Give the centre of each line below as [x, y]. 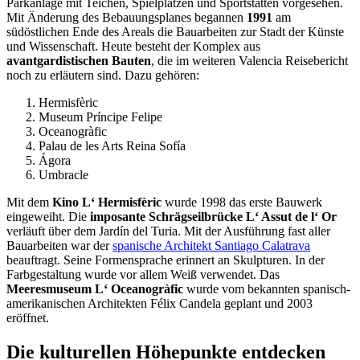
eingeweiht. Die [47, 217]
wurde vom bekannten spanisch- [267, 289]
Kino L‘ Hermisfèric [107, 202]
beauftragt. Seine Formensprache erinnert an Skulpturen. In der [166, 260]
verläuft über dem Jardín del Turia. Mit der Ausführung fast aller [168, 231]
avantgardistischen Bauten [79, 61]
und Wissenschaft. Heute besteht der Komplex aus [133, 47]
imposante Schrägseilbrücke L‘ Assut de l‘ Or [212, 217]
